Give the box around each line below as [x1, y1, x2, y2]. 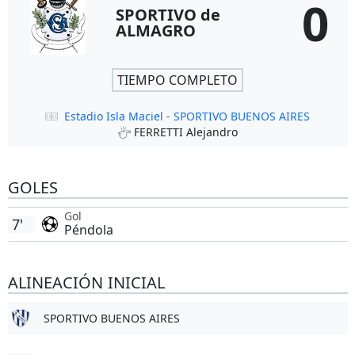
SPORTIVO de [115, 4, 220, 25]
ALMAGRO [115, 20, 196, 41]
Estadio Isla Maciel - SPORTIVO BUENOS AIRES [64, 109, 310, 124]
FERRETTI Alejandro [133, 124, 238, 139]
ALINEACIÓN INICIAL [7, 272, 165, 293]
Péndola [63, 221, 113, 239]
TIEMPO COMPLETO [117, 71, 238, 89]
